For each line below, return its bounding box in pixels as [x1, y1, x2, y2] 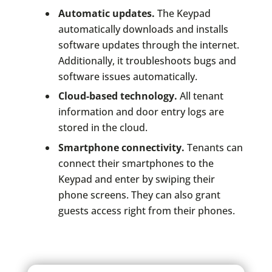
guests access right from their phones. [58, 203, 235, 217]
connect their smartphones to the [58, 156, 214, 170]
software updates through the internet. [58, 38, 239, 52]
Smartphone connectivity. [58, 140, 185, 154]
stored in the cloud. [58, 121, 148, 135]
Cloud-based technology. [58, 89, 177, 103]
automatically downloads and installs [58, 22, 228, 36]
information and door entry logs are [58, 105, 224, 119]
